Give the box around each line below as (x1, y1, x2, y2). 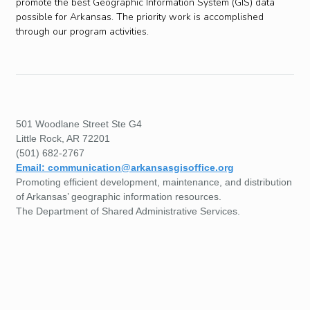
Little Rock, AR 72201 (15, 132, 110, 144)
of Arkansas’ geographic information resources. (15, 190, 221, 202)
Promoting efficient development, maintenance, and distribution (15, 176, 292, 188)
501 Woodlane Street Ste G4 (15, 118, 142, 129)
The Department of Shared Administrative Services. (15, 205, 240, 217)
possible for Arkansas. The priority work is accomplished (15, 10, 264, 24)
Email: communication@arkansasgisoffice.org (15, 161, 234, 173)
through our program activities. (15, 25, 149, 39)
